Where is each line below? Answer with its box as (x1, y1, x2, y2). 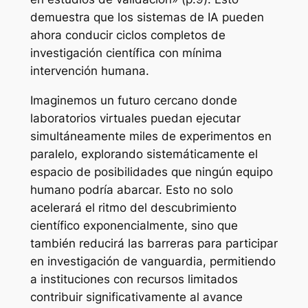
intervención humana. (30, 63, 149, 78)
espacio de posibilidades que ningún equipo (30, 164, 273, 179)
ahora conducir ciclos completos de (30, 27, 225, 42)
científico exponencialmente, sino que (30, 218, 238, 232)
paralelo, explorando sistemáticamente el (30, 146, 258, 161)
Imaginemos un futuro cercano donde (30, 93, 237, 107)
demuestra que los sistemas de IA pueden (30, 10, 264, 24)
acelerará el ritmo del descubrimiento (30, 200, 236, 214)
